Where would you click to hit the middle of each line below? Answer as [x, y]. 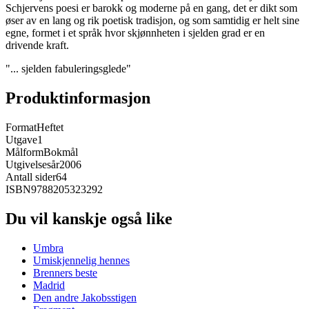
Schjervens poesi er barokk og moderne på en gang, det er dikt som [151, 8]
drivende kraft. [37, 46]
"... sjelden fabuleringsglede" [68, 69]
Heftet [50, 128]
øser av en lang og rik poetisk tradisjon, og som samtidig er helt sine [152, 21]
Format [21, 128]
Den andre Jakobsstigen [85, 297]
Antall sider [31, 177]
